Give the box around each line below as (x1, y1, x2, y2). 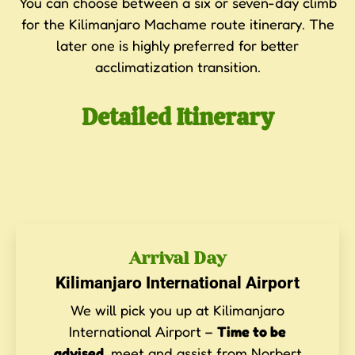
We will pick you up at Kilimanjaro (71, 300, 284, 319)
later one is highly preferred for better (56, 36, 299, 55)
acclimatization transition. (94, 58, 261, 76)
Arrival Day (129, 247, 226, 268)
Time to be (217, 322, 286, 340)
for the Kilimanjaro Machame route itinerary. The (21, 15, 334, 33)
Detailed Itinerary (82, 101, 273, 132)
